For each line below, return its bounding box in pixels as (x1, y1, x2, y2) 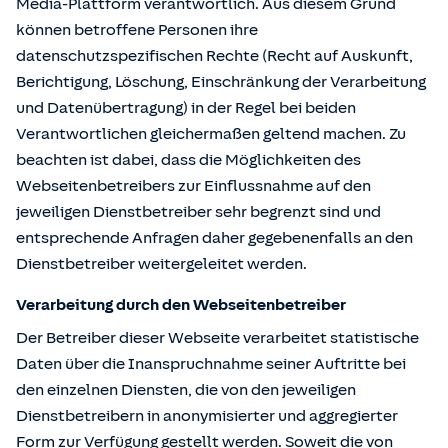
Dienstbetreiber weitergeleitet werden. (16, 255, 307, 273)
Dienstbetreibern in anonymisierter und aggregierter (16, 407, 398, 425)
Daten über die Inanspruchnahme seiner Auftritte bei (16, 355, 406, 373)
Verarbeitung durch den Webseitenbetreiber (16, 296, 346, 314)
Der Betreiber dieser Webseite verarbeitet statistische (16, 329, 419, 347)
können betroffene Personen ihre (16, 21, 258, 39)
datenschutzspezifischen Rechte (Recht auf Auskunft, (16, 47, 413, 65)
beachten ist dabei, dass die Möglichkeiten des (16, 151, 361, 169)
